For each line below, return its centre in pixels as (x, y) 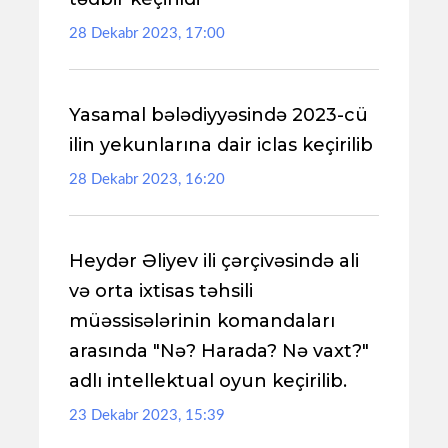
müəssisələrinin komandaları (202, 321)
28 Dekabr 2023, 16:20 (147, 179)
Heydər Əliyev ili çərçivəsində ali (214, 261)
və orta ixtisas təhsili (161, 291)
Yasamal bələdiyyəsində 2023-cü (218, 115)
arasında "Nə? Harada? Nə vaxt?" (219, 351)
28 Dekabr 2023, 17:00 (147, 33)
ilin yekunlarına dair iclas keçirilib (221, 145)
